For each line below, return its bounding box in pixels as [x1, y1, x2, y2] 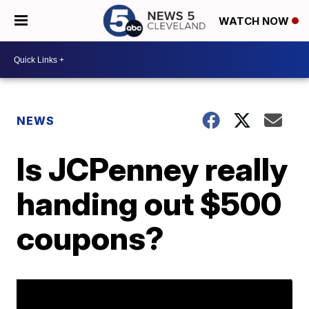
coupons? [17, 219, 165, 257]
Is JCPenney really [17, 150, 288, 188]
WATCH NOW [219, 14, 292, 28]
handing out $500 [17, 184, 282, 223]
